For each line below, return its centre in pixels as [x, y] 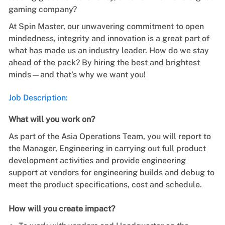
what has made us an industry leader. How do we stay [108, 50]
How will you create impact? [62, 208]
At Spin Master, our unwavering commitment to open [106, 26]
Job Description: [38, 97]
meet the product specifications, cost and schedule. [105, 184]
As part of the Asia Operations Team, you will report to [109, 136]
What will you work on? [51, 119]
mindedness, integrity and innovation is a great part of [109, 38]
